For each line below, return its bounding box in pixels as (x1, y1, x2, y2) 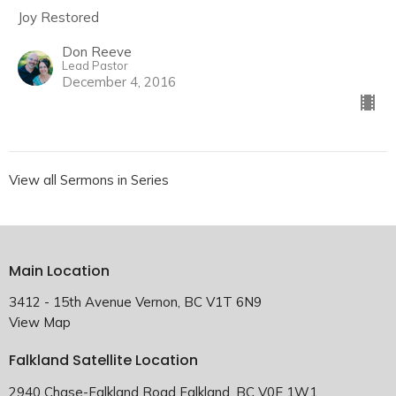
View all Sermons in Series (9, 171, 169, 188)
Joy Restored (18, 8, 99, 26)
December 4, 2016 (62, 72, 176, 90)
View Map (9, 314, 71, 331)
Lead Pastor (62, 57, 128, 72)
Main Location (9, 260, 110, 281)
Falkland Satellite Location (9, 350, 198, 371)
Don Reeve (62, 42, 132, 60)
